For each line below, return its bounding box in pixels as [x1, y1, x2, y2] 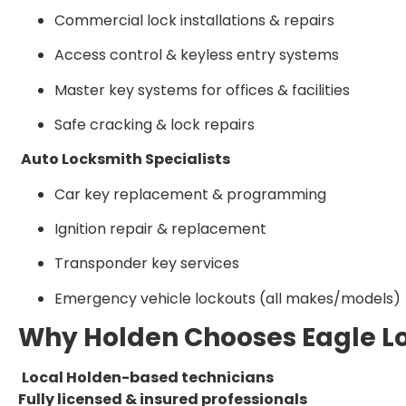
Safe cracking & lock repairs [54, 113, 255, 135]
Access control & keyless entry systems [54, 44, 339, 66]
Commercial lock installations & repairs [54, 9, 334, 31]
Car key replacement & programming [54, 183, 326, 205]
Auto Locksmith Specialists [18, 149, 230, 170]
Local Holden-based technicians [22, 367, 274, 389]
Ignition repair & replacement [54, 218, 266, 240]
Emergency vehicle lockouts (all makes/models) [54, 287, 401, 309]
